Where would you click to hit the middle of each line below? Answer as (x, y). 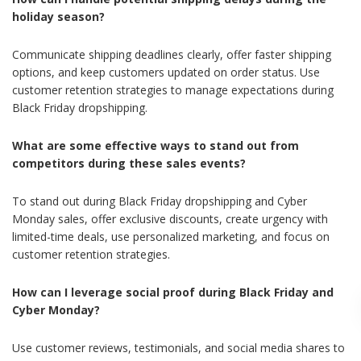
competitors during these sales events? (129, 164)
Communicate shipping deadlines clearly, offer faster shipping (172, 55)
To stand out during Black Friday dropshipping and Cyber (160, 201)
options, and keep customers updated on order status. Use (166, 73)
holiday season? (58, 17)
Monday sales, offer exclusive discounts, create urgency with (170, 219)
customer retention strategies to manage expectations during (173, 90)
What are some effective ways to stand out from (156, 146)
